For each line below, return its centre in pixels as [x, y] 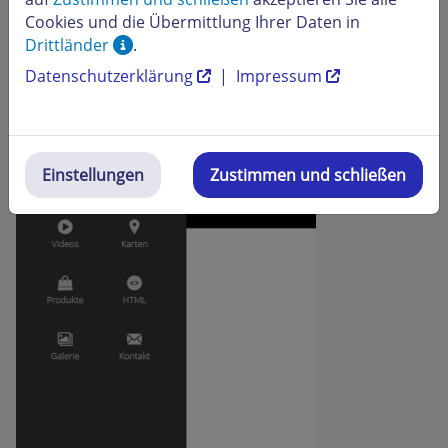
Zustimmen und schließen [312, 174]
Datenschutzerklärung [111, 75]
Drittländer [69, 44]
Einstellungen [97, 174]
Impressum [281, 75]
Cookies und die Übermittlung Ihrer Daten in [192, 21]
